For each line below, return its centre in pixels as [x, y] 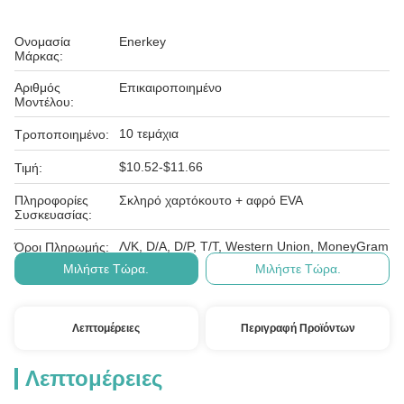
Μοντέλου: [44, 102]
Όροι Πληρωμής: [62, 247]
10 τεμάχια [149, 133]
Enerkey [142, 41]
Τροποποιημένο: [62, 134]
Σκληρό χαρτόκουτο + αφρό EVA [211, 200]
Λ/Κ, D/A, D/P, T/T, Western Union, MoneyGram [254, 246]
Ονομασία [42, 41]
